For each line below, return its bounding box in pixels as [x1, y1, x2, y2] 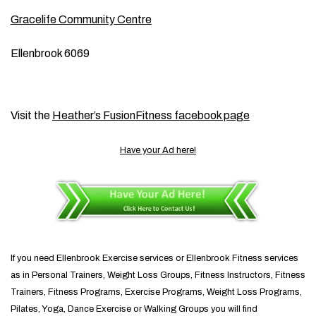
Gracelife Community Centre [11, 13, 152, 25]
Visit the [11, 109, 52, 121]
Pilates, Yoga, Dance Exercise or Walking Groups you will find [11, 303, 257, 314]
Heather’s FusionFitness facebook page [52, 109, 250, 121]
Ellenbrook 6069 [11, 47, 90, 59]
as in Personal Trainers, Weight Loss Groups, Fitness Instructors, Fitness [11, 269, 305, 280]
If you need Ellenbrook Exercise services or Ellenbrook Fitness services [11, 253, 298, 263]
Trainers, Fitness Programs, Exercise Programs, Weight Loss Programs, [11, 286, 302, 297]
